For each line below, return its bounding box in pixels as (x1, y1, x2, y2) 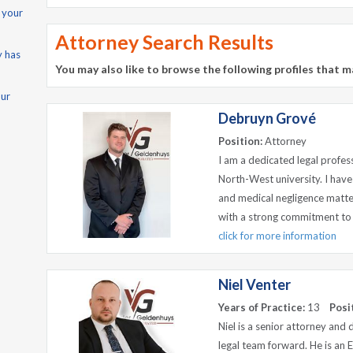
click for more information (218, 229, 336, 242)
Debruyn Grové (218, 110, 316, 127)
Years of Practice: (218, 301, 305, 314)
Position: (218, 135, 262, 147)
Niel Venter (218, 276, 291, 293)
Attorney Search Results (55, 30, 273, 54)
